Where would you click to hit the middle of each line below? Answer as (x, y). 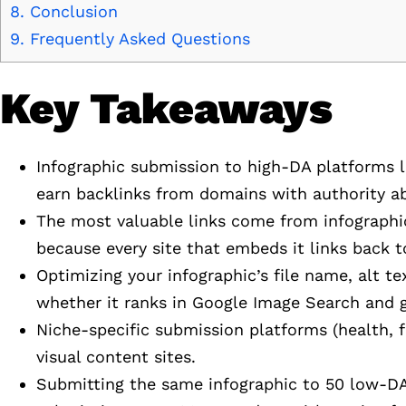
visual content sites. (116, 357)
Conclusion (71, 12)
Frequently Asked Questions (137, 39)
